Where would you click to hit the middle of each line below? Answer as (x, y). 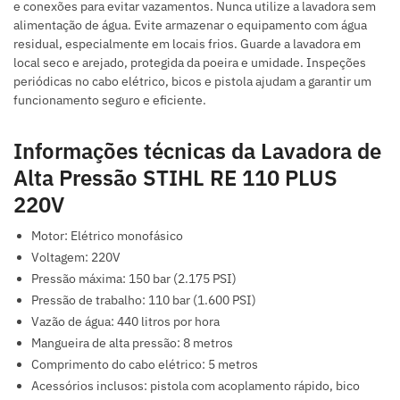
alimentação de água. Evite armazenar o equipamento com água (190, 25)
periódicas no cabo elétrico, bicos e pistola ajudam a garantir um (192, 82)
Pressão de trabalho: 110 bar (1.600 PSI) (144, 300)
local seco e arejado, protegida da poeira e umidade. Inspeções (190, 63)
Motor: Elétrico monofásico (107, 236)
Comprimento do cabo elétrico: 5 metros (145, 365)
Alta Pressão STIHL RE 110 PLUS (175, 178)
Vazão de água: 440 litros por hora (125, 322)
